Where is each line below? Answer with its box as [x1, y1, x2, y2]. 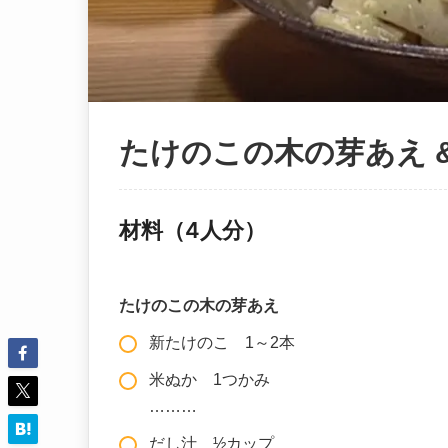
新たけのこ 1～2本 [149, 333, 295, 351]
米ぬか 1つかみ [149, 370, 270, 388]
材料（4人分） [119, 216, 266, 243]
